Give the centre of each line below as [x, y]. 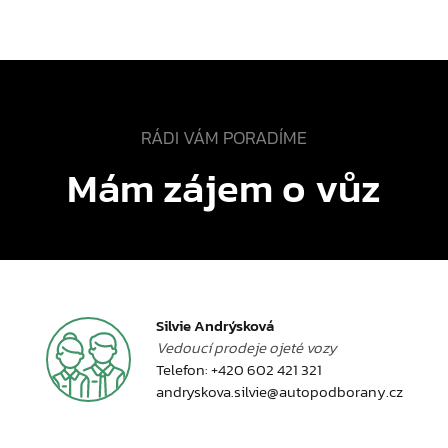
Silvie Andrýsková [214, 325]
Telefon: [183, 369]
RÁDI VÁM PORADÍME [224, 137]
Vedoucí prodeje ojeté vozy [246, 347]
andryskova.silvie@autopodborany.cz [279, 391]
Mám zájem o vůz [224, 188]
